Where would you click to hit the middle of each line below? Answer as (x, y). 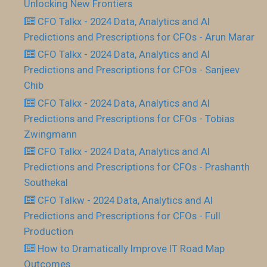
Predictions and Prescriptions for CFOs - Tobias (129, 118)
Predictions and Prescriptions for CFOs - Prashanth (137, 167)
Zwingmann (50, 134)
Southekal (46, 182)
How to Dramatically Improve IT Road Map (131, 249)
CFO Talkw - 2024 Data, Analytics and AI (125, 200)
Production (49, 231)
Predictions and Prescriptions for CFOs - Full (122, 215)
